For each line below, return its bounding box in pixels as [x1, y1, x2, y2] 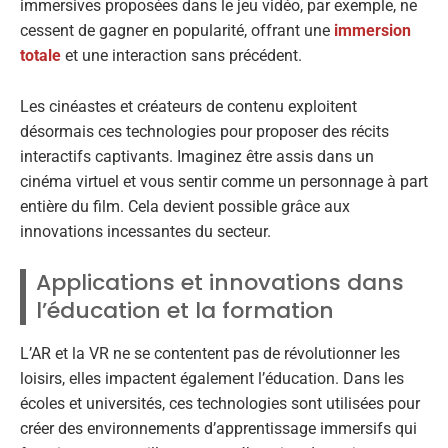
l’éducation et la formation [36, 295, 334, 327]
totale [20, 46, 61, 66]
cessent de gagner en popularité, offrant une [20, 21, 334, 41]
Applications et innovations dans [36, 267, 404, 299]
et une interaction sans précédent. [61, 46, 302, 66]
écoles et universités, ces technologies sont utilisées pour [20, 394, 420, 414]
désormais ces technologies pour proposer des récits [20, 121, 389, 141]
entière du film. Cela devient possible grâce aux [20, 196, 350, 216]
